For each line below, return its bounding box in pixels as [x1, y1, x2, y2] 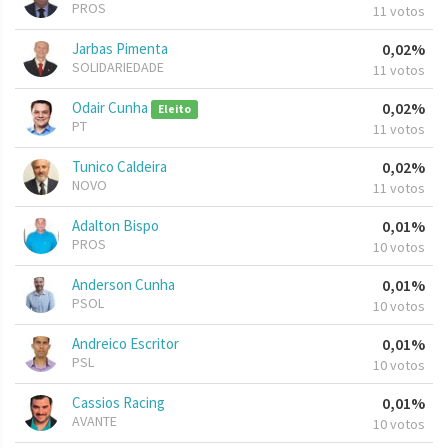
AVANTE [72, 412, 117, 431]
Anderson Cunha [72, 275, 175, 295]
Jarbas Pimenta [72, 39, 168, 59]
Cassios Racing [72, 393, 165, 413]
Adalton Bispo [72, 216, 159, 236]
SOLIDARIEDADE [72, 58, 164, 77]
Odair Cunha [72, 98, 151, 118]
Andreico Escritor [72, 334, 179, 354]
